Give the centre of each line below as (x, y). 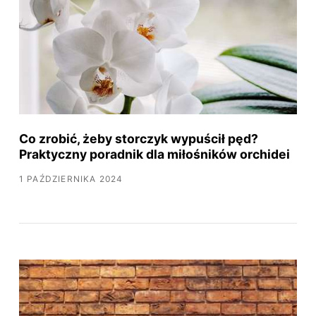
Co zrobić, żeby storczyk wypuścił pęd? (138, 138)
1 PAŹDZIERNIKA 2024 (71, 178)
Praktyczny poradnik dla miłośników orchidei (154, 154)
